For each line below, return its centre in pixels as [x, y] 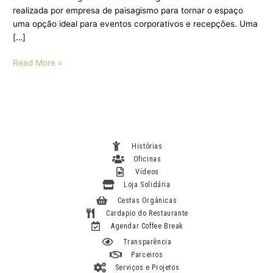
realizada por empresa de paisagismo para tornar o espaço [128, 10]
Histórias [147, 146]
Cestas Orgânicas [147, 200]
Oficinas [147, 159]
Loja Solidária [147, 184]
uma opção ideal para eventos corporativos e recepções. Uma [136, 23]
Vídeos [147, 172]
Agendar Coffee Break [147, 226]
